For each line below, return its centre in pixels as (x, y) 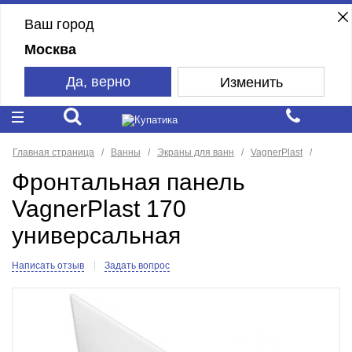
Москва (50, 49)
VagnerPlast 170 (99, 209)
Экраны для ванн (195, 152)
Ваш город (59, 24)
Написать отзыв (48, 266)
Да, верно (98, 81)
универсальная (96, 236)
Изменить (251, 82)
